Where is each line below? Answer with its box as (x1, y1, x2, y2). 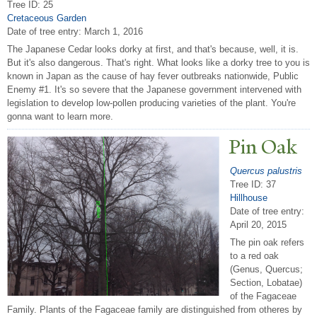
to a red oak (230, 250, 279, 262)
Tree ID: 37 (230, 178, 276, 190)
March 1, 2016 (84, 25, 143, 37)
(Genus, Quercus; (230, 264, 303, 275)
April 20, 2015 (230, 219, 287, 230)
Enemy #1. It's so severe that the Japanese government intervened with (7, 84, 301, 96)
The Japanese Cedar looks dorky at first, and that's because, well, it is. (7, 44, 299, 55)
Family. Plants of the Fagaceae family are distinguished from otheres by (7, 304, 302, 316)
